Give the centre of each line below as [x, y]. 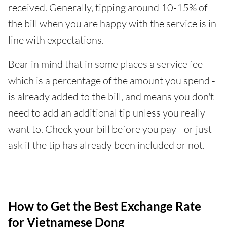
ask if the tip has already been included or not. [106, 145]
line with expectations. [56, 40]
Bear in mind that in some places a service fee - [108, 64]
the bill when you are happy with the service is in [112, 24]
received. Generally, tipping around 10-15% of [108, 8]
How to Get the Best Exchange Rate [105, 206]
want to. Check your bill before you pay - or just [110, 129]
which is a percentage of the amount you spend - [112, 81]
